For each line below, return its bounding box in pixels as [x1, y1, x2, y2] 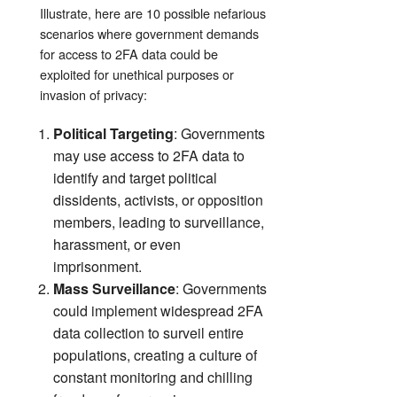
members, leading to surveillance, [53, 211, 264, 232]
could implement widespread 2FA [53, 300, 263, 321]
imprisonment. [53, 255, 142, 276]
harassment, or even [53, 233, 181, 254]
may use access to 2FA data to [53, 144, 245, 166]
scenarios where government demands [40, 23, 259, 43]
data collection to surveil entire [53, 322, 244, 343]
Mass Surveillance [53, 277, 175, 299]
